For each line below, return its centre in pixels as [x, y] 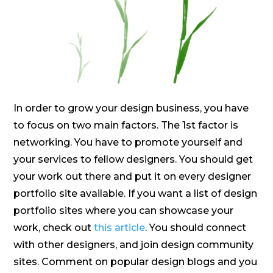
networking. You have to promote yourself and [128, 143]
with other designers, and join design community [134, 245]
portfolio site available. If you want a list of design [136, 194]
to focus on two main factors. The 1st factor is [126, 126]
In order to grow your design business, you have [131, 108]
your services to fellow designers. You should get [133, 160]
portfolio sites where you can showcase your [124, 211]
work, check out [54, 228]
